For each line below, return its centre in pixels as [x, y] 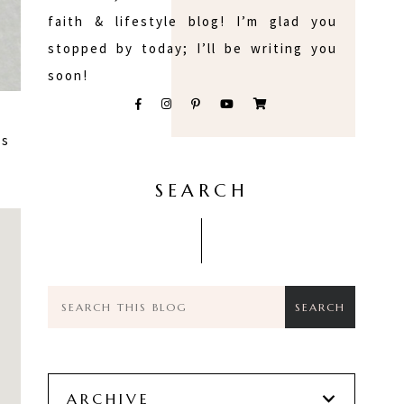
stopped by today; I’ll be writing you [193, 48]
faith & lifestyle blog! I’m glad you [193, 21]
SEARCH [202, 190]
